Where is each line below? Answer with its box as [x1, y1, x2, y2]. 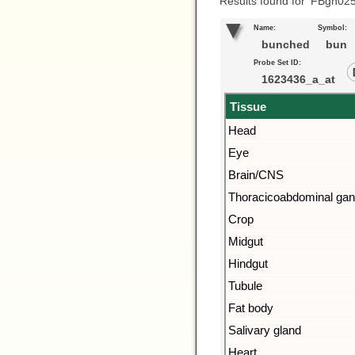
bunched [258, 38, 310, 51]
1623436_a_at [258, 73, 335, 86]
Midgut [228, 235, 263, 248]
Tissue [230, 100, 266, 113]
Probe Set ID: [254, 59, 301, 67]
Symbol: [318, 24, 347, 32]
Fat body [228, 301, 273, 315]
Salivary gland [228, 323, 301, 337]
